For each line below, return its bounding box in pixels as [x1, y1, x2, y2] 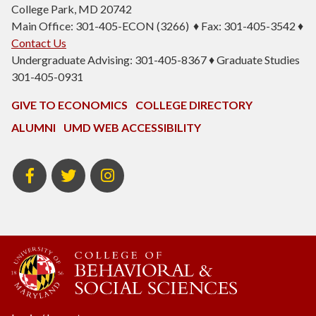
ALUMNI [11, 121, 56, 135]
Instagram [90, 167, 139, 181]
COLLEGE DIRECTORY [135, 98, 253, 112]
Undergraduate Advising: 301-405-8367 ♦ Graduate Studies [11, 53, 300, 67]
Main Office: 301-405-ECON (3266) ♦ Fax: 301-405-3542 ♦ [11, 19, 303, 33]
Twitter [51, 167, 87, 181]
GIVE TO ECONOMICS [11, 98, 128, 112]
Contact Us [11, 36, 66, 50]
